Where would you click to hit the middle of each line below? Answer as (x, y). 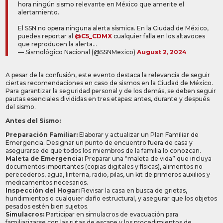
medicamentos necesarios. (47, 183)
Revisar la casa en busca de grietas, (134, 191)
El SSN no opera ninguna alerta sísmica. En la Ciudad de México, (113, 28)
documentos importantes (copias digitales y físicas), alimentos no (104, 167)
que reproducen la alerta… (58, 44)
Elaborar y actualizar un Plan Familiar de (138, 135)
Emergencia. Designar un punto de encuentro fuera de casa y (99, 143)
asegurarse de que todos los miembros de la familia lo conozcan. (104, 151)
